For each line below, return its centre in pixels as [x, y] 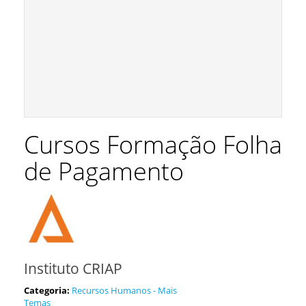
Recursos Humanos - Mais [124, 290]
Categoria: [47, 290]
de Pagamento [104, 171]
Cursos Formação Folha [153, 144]
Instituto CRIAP [73, 268]
